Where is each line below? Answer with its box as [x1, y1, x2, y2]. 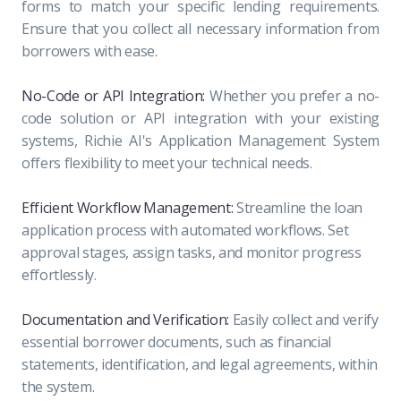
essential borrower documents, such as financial [21, 331, 331, 352]
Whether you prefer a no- [209, 85, 380, 106]
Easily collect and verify [232, 309, 379, 329]
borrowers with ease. [21, 40, 158, 61]
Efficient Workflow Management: [21, 197, 234, 218]
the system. [21, 376, 95, 397]
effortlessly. [21, 264, 97, 285]
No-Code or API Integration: [21, 85, 209, 106]
